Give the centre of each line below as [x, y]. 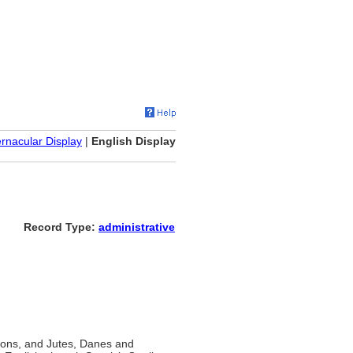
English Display [134, 141]
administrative [137, 227]
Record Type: [61, 227]
